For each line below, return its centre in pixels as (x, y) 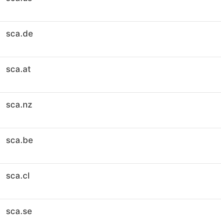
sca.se (19, 211)
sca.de (19, 34)
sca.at (18, 69)
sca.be (19, 140)
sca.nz (19, 105)
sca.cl (18, 176)
